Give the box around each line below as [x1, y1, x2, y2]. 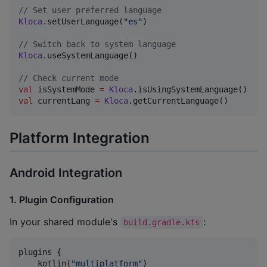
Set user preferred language [28, 5, 162, 15]
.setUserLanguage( [42, 17, 123, 27]
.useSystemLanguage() [42, 51, 138, 61]
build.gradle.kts [123, 218, 200, 228]
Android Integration [10, 165, 122, 180]
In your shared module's [10, 216, 120, 228]
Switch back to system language [28, 39, 176, 49]
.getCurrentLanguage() [128, 96, 228, 106]
